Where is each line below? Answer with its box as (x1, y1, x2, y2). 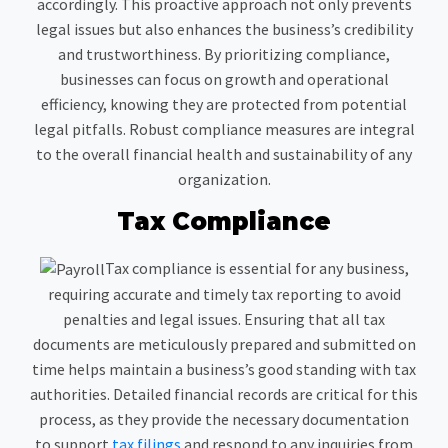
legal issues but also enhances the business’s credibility (35, 18, 413, 39)
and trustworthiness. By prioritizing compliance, (58, 43, 390, 64)
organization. (177, 168, 271, 189)
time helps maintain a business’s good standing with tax (32, 359, 416, 380)
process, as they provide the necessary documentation (39, 409, 409, 430)
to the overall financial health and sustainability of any (36, 143, 412, 164)
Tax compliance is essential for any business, (104, 257, 409, 278)
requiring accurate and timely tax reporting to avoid (47, 284, 401, 305)
